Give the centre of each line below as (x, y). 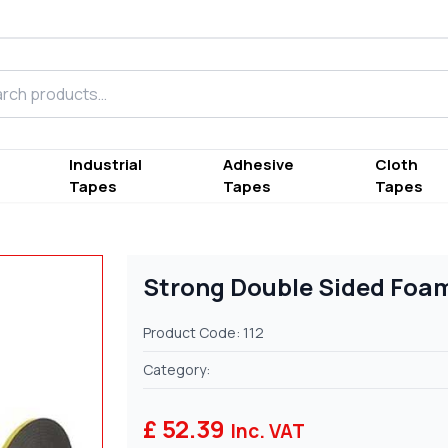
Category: (177, 370)
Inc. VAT (268, 431)
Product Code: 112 (204, 333)
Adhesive (259, 165)
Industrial (105, 165)
